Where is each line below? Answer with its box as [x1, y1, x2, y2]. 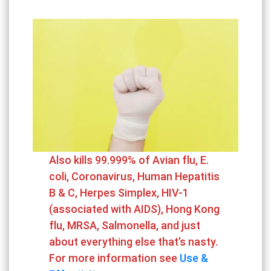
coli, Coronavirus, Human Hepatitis [49, 169, 220, 183]
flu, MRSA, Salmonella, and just [49, 218, 201, 232]
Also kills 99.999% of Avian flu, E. [49, 152, 209, 167]
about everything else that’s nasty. [49, 234, 218, 249]
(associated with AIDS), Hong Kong [49, 201, 220, 216]
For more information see [49, 250, 180, 265]
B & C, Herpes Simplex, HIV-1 [49, 185, 189, 200]
